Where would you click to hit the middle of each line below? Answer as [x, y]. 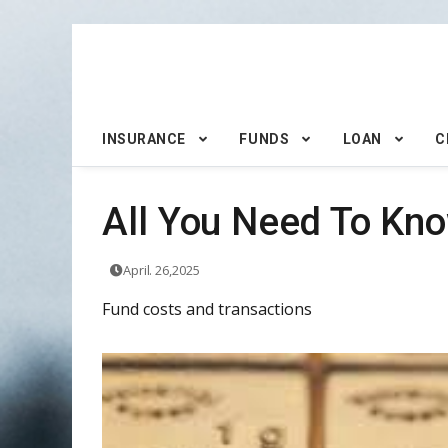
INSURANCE [144, 138]
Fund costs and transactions [207, 308]
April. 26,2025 [161, 269]
